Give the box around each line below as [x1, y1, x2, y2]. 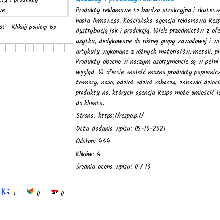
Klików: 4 [76, 149, 101, 160]
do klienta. [76, 98, 104, 109]
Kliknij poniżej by [12, 22, 56, 32]
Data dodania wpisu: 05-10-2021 [76, 124, 165, 134]
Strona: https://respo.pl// [76, 111, 143, 121]
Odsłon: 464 [76, 137, 110, 147]
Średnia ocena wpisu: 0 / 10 [76, 162, 150, 172]
